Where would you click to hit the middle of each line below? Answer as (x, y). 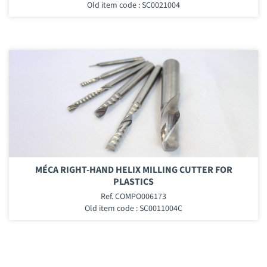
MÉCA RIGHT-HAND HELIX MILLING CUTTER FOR (133, 170)
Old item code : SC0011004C (133, 208)
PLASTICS (133, 181)
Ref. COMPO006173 (133, 196)
